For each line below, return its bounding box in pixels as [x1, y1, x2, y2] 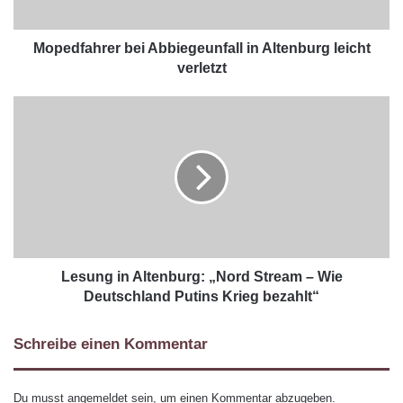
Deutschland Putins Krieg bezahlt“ [84, 289, 319, 305]
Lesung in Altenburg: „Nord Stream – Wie [60, 269, 343, 285]
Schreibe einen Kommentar [13, 336, 208, 354]
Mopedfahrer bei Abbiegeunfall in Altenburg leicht [32, 40, 371, 57]
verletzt [176, 60, 227, 76]
